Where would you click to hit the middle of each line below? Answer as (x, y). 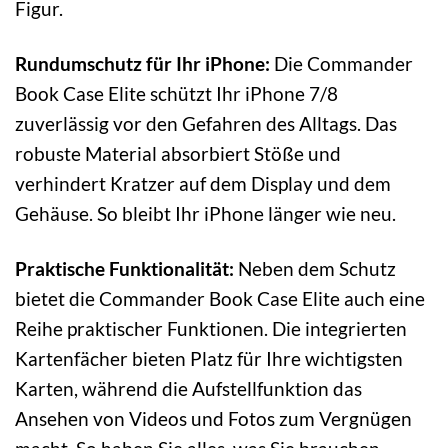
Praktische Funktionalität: (124, 268)
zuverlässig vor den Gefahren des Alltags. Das (206, 123)
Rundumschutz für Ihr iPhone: (142, 63)
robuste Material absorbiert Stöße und (178, 153)
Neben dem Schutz (315, 268)
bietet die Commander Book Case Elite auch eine (220, 298)
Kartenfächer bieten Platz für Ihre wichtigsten (209, 358)
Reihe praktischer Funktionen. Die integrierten (211, 328)
